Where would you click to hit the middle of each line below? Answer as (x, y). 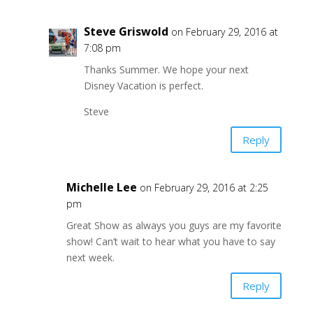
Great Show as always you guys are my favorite (174, 226)
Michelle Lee (101, 188)
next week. (90, 258)
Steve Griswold (126, 32)
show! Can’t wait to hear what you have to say (170, 242)
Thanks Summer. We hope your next (166, 70)
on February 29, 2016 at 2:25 (204, 188)
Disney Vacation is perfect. (143, 86)
